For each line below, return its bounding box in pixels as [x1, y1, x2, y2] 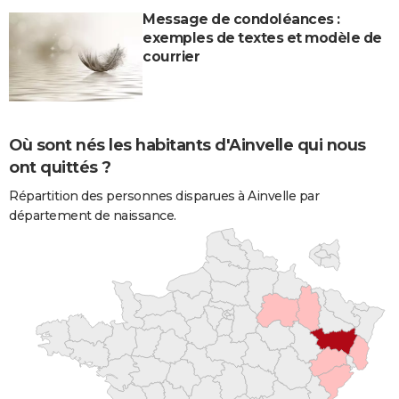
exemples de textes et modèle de [142, 28, 382, 46]
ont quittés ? [9, 158, 111, 178]
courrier [142, 47, 199, 65]
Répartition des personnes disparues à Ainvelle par [9, 188, 319, 205]
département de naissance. [9, 208, 176, 224]
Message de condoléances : [142, 10, 340, 28]
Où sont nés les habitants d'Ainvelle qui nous [9, 135, 366, 156]
